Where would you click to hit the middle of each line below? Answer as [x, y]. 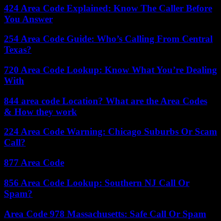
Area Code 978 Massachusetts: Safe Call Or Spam [105, 214]
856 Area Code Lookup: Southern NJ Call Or [97, 183]
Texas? [18, 50]
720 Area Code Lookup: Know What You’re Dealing [110, 70]
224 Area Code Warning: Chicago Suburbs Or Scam [110, 132]
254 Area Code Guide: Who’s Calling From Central [108, 39]
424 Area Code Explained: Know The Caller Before [108, 8]
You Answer [28, 19]
